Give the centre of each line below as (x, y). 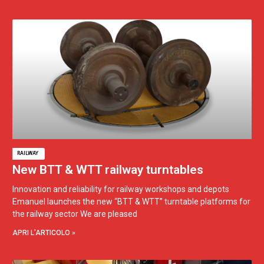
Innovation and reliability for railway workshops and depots (123, 189)
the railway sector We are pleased (75, 214)
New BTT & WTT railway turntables (108, 169)
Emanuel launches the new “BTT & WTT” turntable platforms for (131, 201)
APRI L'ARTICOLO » (44, 232)
